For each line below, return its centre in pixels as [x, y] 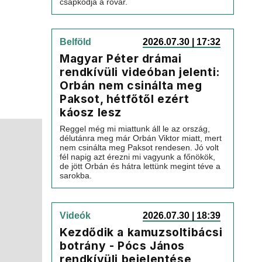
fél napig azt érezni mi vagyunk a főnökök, [137, 157]
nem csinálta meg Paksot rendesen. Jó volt [139, 147]
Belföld [75, 42]
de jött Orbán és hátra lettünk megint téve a [140, 166]
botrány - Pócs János [123, 246]
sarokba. [76, 175]
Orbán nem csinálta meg [131, 85]
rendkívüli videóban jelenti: [140, 72]
